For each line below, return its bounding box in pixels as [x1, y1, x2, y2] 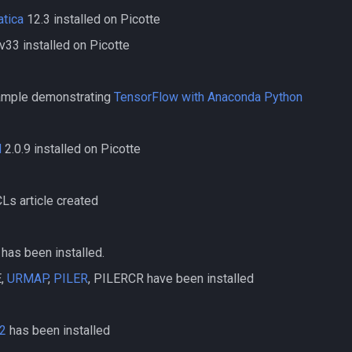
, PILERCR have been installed [88, 271, 254, 286]
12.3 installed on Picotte [24, 12, 160, 27]
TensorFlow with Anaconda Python [114, 90, 302, 104]
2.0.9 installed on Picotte [2, 141, 141, 156]
